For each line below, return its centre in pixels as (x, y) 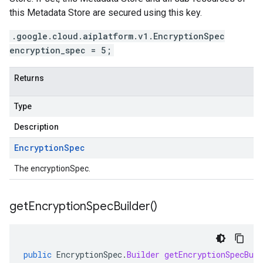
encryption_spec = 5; (60, 50)
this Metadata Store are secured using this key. (106, 13)
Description (36, 127)
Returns (29, 78)
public (38, 254)
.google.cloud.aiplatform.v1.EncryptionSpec (118, 36)
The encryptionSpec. (52, 168)
